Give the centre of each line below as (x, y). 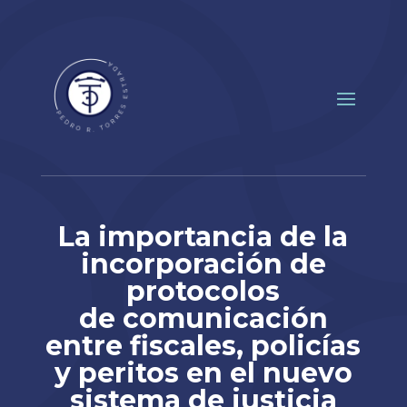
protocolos (203, 292)
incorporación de (203, 264)
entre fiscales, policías (203, 346)
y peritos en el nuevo (203, 373)
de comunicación (203, 319)
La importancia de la (203, 237)
